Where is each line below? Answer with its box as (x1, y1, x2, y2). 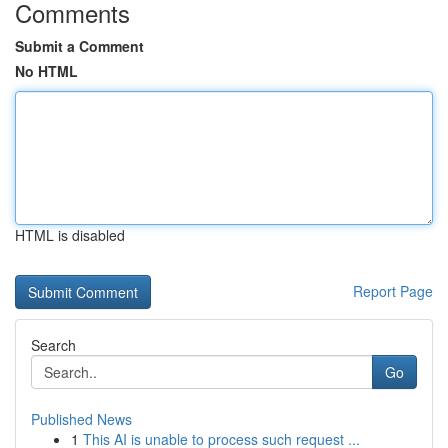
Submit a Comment (15, 36, 144, 56)
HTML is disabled (15, 225, 125, 245)
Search (31, 335, 76, 355)
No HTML (15, 61, 78, 81)
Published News (31, 409, 132, 429)
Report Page (353, 281, 433, 301)
